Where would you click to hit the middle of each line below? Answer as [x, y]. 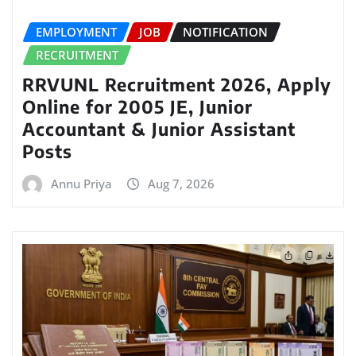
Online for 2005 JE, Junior [137, 106]
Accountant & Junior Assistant [159, 128]
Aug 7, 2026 [181, 183]
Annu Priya [81, 183]
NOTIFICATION [225, 32]
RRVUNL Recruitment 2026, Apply [177, 84]
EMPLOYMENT [76, 32]
